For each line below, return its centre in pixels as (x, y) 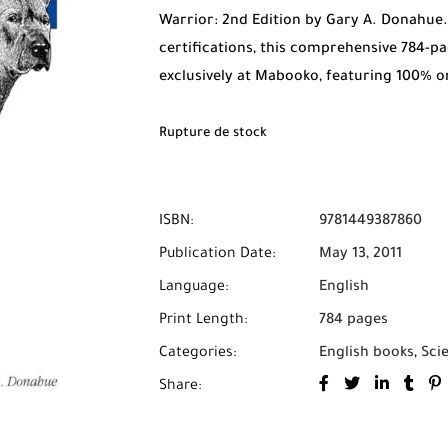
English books (366, 354)
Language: (194, 288)
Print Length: (203, 321)
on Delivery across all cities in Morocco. (298, 106)
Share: (180, 387)
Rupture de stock (213, 134)
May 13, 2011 (360, 255)
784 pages (353, 321)
